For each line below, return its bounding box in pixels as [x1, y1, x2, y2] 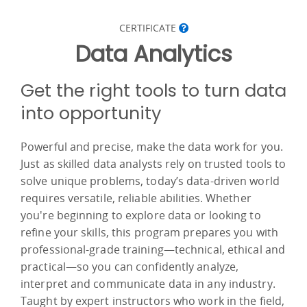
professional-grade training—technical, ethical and [21, 241, 286, 257]
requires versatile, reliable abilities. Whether [21, 190, 251, 206]
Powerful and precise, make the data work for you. [21, 138, 283, 154]
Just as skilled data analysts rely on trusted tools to [21, 156, 286, 171]
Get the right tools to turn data [21, 77, 286, 103]
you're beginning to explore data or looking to [21, 207, 261, 223]
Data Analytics [75, 38, 232, 69]
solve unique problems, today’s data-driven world [21, 173, 280, 188]
